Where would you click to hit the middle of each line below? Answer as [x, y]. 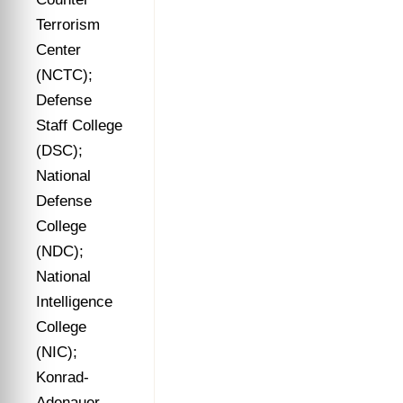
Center [58, 50]
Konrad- [63, 377]
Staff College [79, 125]
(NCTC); [64, 75]
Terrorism [68, 25]
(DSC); [59, 151]
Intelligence [74, 302]
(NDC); [60, 251]
